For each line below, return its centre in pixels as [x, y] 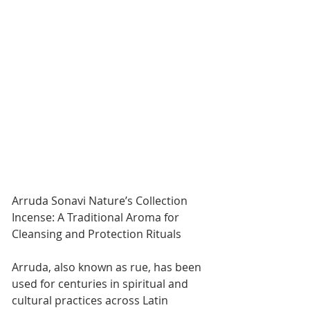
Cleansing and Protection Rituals [97, 234]
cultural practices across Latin [91, 300]
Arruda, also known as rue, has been [108, 267]
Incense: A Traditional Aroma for [97, 217]
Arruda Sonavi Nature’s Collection [101, 201]
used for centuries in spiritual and [101, 284]
